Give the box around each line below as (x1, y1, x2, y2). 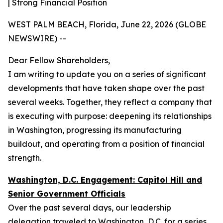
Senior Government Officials (8, 189, 125, 199)
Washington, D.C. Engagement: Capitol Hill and (8, 175, 202, 185)
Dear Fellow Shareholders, (8, 55, 110, 65)
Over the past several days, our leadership (8, 203, 171, 213)
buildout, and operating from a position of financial (8, 139, 205, 149)
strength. (8, 153, 41, 163)
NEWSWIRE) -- (8, 33, 66, 43)
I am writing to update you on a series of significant (8, 69, 206, 79)
